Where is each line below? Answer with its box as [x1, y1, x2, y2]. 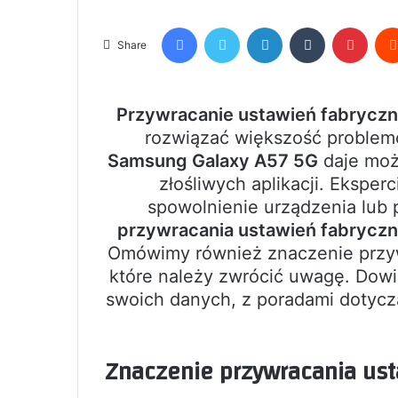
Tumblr [324, 19, 362, 34]
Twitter [239, 19, 278, 34]
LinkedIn [282, 19, 328, 34]
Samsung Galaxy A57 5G [107, 149, 318, 171]
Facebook [196, 19, 251, 34]
